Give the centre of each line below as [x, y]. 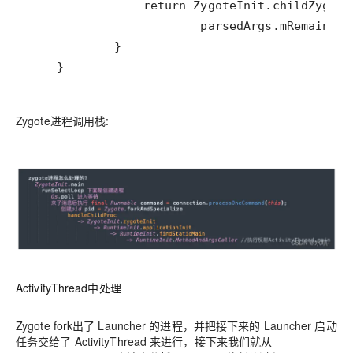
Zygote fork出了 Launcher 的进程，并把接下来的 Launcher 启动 [176, 326]
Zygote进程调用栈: [63, 120]
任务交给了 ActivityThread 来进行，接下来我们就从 [144, 342]
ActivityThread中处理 [69, 288]
